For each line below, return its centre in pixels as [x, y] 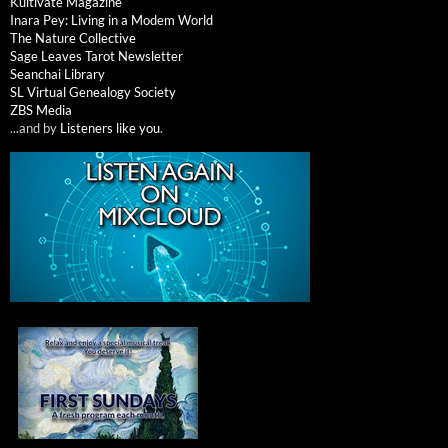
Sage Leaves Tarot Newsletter [96, 55]
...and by [35, 127]
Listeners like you [110, 127]
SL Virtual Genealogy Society [93, 91]
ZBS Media [41, 109]
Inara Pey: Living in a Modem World [111, 19]
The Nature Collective [73, 37]
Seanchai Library [57, 73]
